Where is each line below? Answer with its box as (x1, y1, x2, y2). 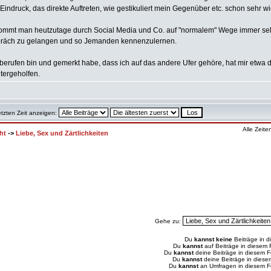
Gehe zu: (155, 218, 183, 224)
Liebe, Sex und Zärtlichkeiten (16, 129, 108, 137)
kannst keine (194, 236, 232, 243)
